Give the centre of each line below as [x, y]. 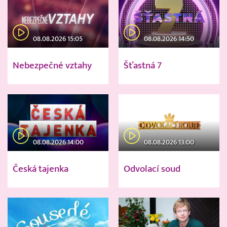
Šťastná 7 [143, 66]
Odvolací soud [152, 169]
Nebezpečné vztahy [52, 66]
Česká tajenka [41, 169]
